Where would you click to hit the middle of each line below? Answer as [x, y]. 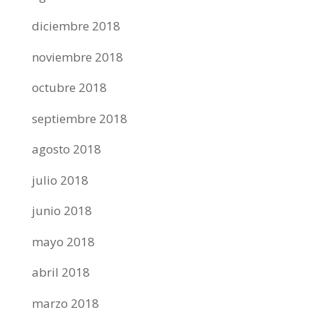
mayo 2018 [63, 241]
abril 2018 [60, 272]
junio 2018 [62, 211]
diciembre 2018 [76, 26]
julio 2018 [60, 180]
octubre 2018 [69, 87]
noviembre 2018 [77, 57]
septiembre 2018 [79, 118]
